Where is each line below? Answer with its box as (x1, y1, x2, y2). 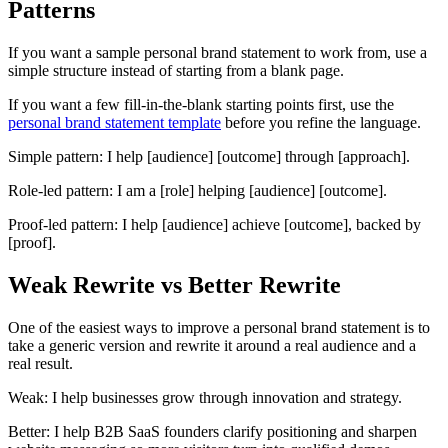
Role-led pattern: (8, 182, 113, 200)
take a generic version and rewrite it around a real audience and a (8, 337, 416, 355)
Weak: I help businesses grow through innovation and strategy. (8, 389, 402, 407)
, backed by (348, 216, 421, 234)
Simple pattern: (8, 148, 103, 166)
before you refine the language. (225, 114, 421, 132)
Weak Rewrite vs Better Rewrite (8, 272, 341, 299)
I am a (117, 182, 160, 200)
